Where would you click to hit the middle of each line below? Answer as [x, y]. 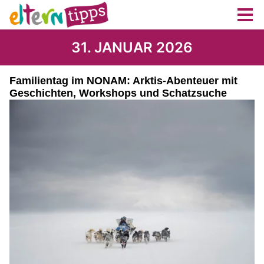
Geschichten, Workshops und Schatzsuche [118, 93]
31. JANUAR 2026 [132, 47]
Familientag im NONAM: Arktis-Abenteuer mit [123, 81]
